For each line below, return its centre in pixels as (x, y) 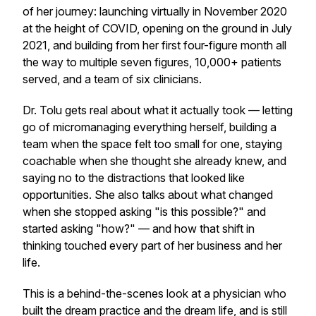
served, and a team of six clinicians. (112, 79)
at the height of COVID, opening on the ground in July (157, 28)
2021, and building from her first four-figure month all (154, 45)
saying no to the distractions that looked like (134, 178)
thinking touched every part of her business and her (152, 245)
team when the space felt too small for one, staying (152, 144)
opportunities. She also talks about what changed (148, 195)
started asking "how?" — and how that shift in (139, 229)
